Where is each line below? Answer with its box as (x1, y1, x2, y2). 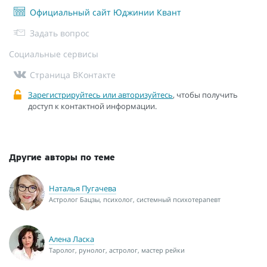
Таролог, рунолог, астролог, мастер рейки (49, 245, 185, 254)
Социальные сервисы (9, 48, 98, 60)
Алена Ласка (49, 233, 94, 244)
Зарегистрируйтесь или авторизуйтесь (28, 89, 173, 100)
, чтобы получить (173, 89, 238, 100)
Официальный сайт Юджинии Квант (30, 6, 181, 18)
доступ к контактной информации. (28, 100, 157, 111)
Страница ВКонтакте (30, 69, 116, 80)
